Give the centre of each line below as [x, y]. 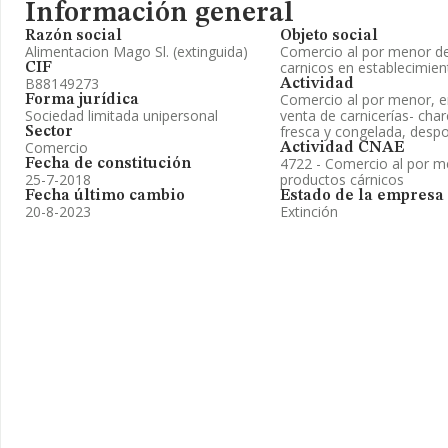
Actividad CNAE [342, 148]
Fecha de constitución [108, 164]
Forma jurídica [82, 100]
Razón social [73, 36]
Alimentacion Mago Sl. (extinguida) [136, 51]
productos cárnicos [342, 179]
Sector [49, 132]
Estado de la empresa [362, 196]
